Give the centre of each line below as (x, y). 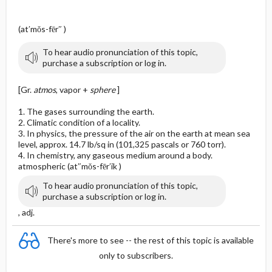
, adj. (26, 212)
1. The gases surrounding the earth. (86, 111)
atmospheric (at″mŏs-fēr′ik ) (70, 166)
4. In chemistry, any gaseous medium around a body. (115, 155)
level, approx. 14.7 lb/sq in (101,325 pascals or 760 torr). (122, 144)
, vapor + (73, 90)
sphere (102, 90)
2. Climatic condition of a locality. (79, 122)
